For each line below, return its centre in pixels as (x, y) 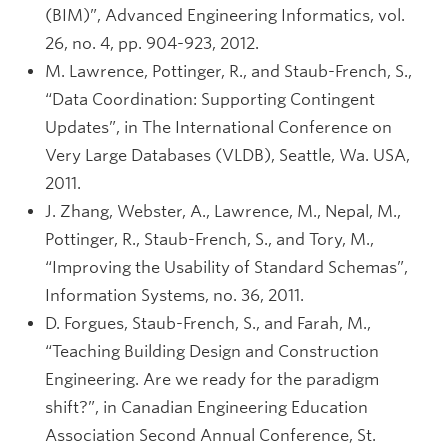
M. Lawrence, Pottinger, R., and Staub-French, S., (228, 71)
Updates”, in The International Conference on (218, 127)
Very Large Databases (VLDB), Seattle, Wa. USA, (227, 155)
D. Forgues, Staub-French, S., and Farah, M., (208, 323)
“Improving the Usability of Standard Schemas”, (226, 267)
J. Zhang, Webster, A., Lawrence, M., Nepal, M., (223, 211)
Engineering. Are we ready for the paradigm (212, 379)
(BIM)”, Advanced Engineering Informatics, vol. (225, 15)
